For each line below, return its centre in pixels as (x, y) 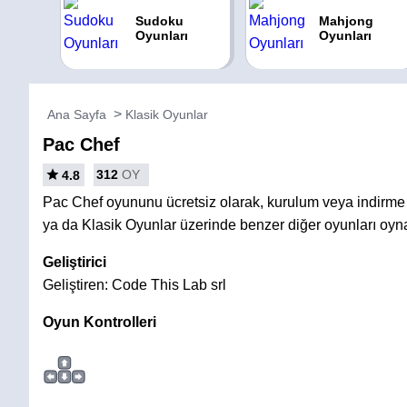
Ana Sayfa (77, 114)
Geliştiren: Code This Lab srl (134, 285)
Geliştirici (74, 262)
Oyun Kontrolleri (99, 322)
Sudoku (160, 21)
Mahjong (347, 21)
